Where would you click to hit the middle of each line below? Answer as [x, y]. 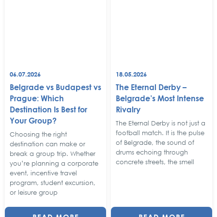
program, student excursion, [53, 183]
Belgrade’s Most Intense [160, 98]
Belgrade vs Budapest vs [55, 87]
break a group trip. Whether [53, 154]
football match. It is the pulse [160, 133]
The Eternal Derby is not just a [161, 123]
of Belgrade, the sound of [155, 143]
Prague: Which [37, 98]
